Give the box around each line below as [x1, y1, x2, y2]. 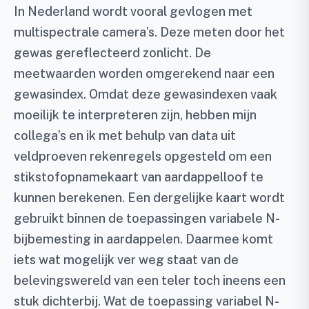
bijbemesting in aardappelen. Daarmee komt [14, 231, 273, 246]
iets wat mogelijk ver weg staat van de [14, 252, 239, 267]
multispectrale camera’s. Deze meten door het [14, 24, 285, 39]
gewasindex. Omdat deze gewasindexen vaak [14, 86, 277, 101]
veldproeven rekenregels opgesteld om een [14, 148, 272, 163]
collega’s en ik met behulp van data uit [14, 128, 236, 143]
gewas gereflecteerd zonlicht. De [14, 45, 211, 60]
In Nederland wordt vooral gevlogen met [14, 3, 252, 19]
